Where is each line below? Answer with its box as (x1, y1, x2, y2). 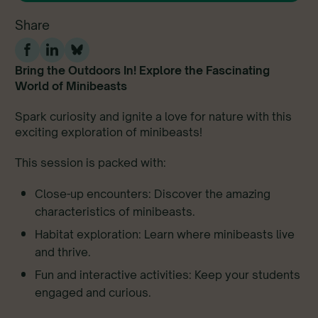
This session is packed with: (15, 155, 166, 170)
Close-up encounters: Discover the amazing (35, 186, 270, 201)
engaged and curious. (35, 285, 151, 300)
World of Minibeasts (15, 78, 130, 93)
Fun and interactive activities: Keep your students (35, 267, 300, 282)
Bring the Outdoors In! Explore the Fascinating (15, 62, 270, 77)
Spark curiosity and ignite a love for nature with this (15, 109, 292, 124)
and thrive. (35, 244, 91, 259)
